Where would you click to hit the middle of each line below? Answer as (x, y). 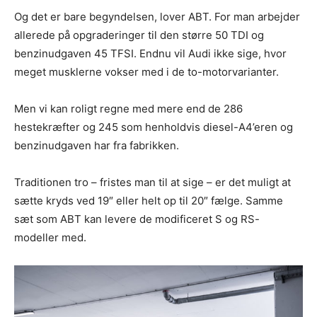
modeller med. (50, 237)
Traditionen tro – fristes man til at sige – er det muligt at (152, 182)
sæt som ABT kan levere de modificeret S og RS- (137, 219)
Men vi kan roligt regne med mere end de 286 (128, 108)
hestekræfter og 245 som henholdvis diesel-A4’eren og (154, 127)
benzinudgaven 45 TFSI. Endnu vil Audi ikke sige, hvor (150, 53)
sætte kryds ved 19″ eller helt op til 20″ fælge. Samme (149, 200)
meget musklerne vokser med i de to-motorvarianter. (146, 71)
